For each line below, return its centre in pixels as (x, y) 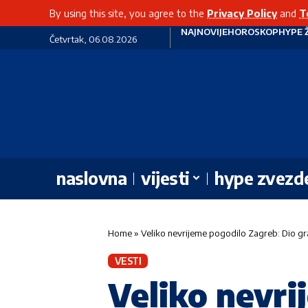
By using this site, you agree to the (128, 13)
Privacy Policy (242, 13)
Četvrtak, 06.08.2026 (93, 39)
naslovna (91, 178)
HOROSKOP (253, 32)
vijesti (165, 178)
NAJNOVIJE (204, 32)
